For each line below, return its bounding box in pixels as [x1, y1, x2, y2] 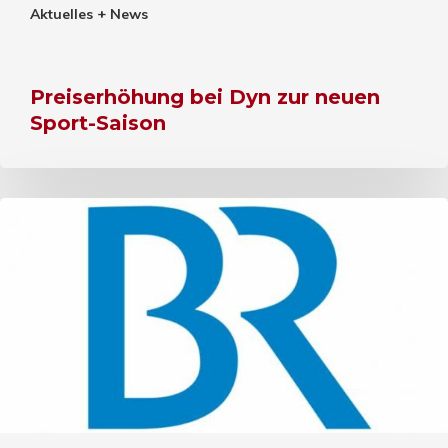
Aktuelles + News [40, 4, 148, 23]
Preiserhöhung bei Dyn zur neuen [30, 84, 380, 109]
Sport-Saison [30, 110, 166, 135]
